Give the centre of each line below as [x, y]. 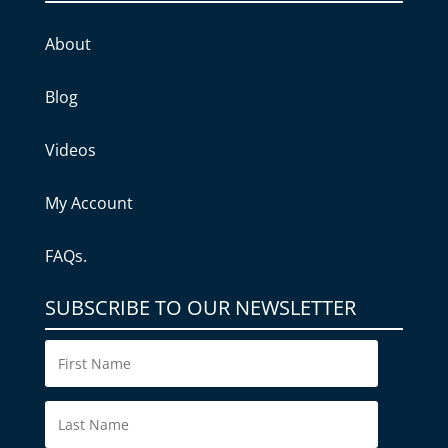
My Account [88, 202]
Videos [70, 149]
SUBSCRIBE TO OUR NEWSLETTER [200, 307]
